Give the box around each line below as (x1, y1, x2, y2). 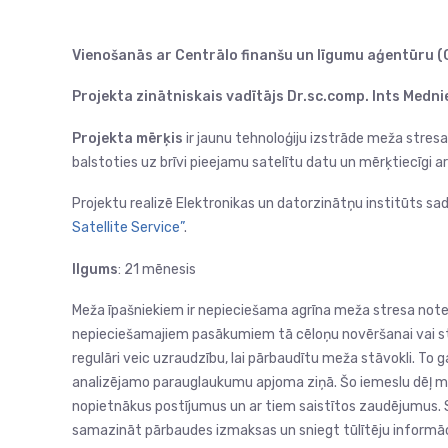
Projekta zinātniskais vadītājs (72, 88, 287, 105)
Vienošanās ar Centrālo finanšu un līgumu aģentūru (72, 46, 434, 64)
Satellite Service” (72, 219, 184, 236)
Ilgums (72, 260, 118, 278)
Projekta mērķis (72, 129, 183, 147)
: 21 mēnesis (118, 260, 196, 278)
